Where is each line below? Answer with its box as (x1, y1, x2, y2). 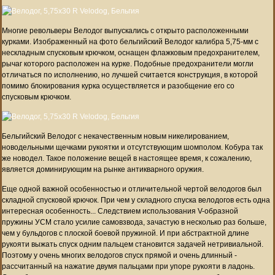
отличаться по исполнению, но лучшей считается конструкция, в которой (2, 70, 258, 79)
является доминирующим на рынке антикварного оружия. (2, 165, 204, 174)
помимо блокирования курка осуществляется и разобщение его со (2, 81, 234, 90)
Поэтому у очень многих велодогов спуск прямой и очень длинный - (2, 250, 237, 260)
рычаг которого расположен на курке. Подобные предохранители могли (2, 59, 254, 68)
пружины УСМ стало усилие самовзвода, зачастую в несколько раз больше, (2, 217, 266, 227)
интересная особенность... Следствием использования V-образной (2, 206, 238, 215)
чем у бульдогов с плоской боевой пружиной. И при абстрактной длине (2, 228, 249, 238)
